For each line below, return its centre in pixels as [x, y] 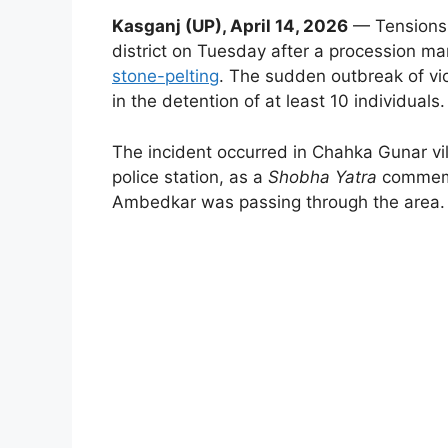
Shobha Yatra [322, 176]
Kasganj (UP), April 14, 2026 [230, 26]
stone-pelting [165, 76]
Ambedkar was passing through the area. [278, 201]
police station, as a [190, 176]
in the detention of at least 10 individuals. [278, 101]
